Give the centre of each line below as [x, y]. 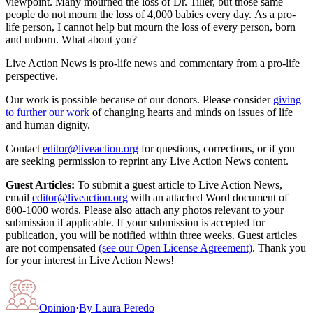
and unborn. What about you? [71, 39]
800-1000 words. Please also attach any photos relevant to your [145, 210]
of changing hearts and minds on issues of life [192, 112]
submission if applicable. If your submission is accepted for [135, 222]
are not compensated [51, 247]
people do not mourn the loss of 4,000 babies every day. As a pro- [151, 14]
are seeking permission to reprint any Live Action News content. [147, 161]
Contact [23, 148]
